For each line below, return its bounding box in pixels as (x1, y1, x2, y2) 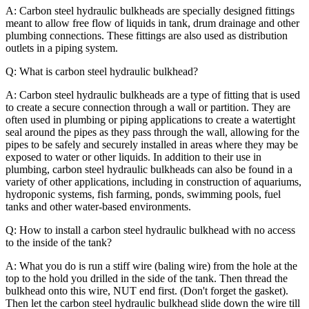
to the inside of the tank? (6, 236, 112, 248)
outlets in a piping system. (6, 41, 118, 54)
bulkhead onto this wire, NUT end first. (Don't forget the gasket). (6, 284, 288, 297)
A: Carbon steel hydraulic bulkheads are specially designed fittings (6, 4, 295, 17)
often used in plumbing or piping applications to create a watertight (6, 113, 295, 126)
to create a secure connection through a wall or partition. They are (6, 101, 290, 113)
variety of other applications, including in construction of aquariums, (6, 175, 301, 188)
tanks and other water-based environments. (6, 200, 191, 212)
